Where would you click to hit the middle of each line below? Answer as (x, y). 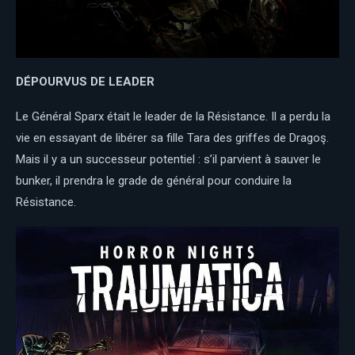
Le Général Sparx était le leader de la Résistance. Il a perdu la (173, 117)
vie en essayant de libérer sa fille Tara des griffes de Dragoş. (172, 138)
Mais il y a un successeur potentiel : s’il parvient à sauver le (168, 160)
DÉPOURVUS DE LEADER (85, 82)
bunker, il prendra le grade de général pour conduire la (154, 181)
